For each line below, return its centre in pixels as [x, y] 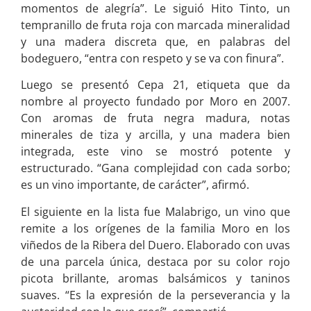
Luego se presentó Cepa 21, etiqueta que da [155, 85]
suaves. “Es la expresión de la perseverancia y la [155, 295]
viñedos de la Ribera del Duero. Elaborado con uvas [155, 245]
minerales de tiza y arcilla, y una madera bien [155, 135]
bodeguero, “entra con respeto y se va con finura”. [152, 58]
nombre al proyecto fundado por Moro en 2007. [155, 102]
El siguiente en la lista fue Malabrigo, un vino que [155, 211]
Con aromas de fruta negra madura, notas [155, 118]
